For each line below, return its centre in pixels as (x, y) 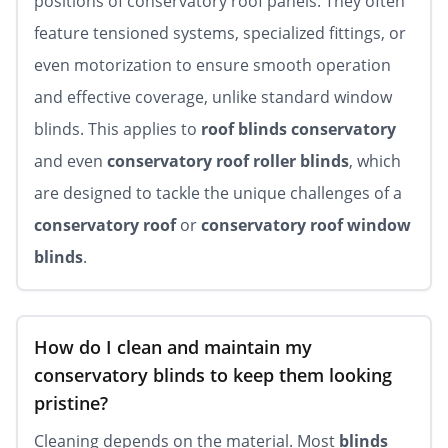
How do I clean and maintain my (173, 347)
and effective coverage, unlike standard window (213, 97)
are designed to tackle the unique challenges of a (218, 193)
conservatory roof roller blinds (228, 161)
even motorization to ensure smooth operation (212, 65)
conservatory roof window (306, 225)
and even (70, 161)
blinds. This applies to (117, 129)
